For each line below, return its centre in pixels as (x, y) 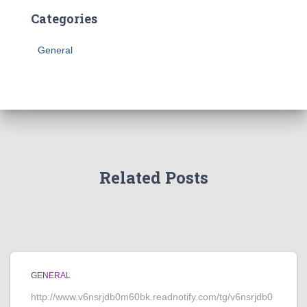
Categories (64, 19)
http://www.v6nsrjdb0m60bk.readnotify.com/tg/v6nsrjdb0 (152, 297)
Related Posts (153, 177)
